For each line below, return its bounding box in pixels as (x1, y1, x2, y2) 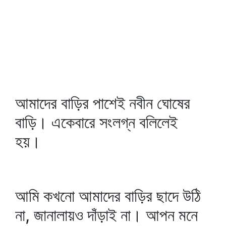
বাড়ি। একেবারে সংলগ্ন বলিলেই (15, 112, 178, 132)
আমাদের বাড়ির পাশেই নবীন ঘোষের (15, 93, 190, 113)
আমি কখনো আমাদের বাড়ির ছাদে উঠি (15, 186, 201, 206)
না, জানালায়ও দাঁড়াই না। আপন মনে (15, 205, 198, 225)
